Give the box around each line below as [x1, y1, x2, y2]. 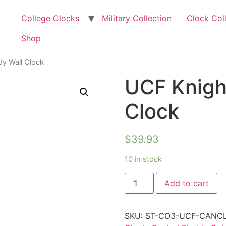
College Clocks [21, 13, 80, 23]
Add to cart [164, 178, 209, 188]
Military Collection [102, 13, 172, 23]
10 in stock [124, 155, 162, 164]
